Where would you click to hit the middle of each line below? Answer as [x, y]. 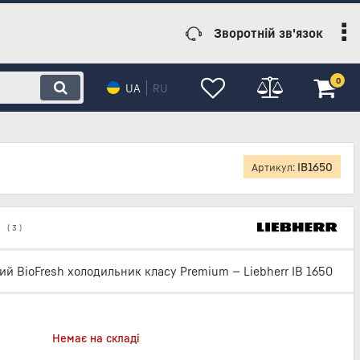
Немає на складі [96, 337]
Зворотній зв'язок [268, 33]
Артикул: [274, 167]
